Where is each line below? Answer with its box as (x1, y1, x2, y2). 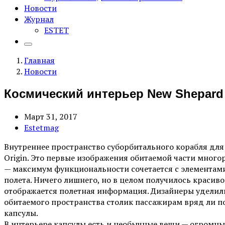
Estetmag (24, 122, 59, 133)
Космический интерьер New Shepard (4, 86, 223, 100)
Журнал (24, 14, 54, 25)
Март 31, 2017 (24, 110, 77, 122)
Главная (24, 55, 55, 66)
